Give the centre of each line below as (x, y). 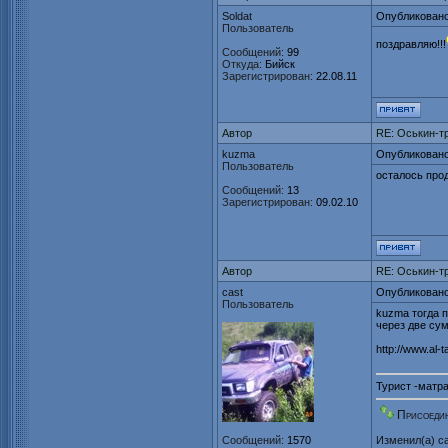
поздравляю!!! (411, 44)
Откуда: (242, 64)
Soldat (237, 16)
